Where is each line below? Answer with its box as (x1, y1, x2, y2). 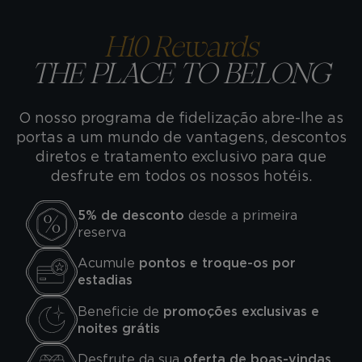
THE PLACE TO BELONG (32, 61, 330, 89)
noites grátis (78, 320, 160, 336)
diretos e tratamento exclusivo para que (36, 147, 326, 165)
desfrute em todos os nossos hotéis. (50, 166, 312, 184)
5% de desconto (78, 208, 184, 224)
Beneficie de (78, 303, 163, 319)
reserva (78, 225, 126, 241)
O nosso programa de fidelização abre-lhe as (19, 108, 343, 126)
